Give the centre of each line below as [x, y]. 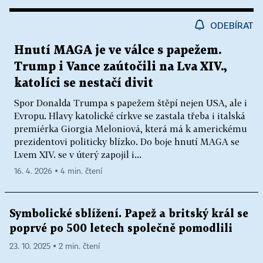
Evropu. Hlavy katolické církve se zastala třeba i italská [130, 116]
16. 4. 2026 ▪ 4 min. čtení [58, 172]
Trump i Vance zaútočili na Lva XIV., [121, 67]
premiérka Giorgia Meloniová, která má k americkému [130, 129]
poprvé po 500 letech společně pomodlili [121, 229]
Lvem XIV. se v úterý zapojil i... [78, 155]
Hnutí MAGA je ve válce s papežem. [118, 51]
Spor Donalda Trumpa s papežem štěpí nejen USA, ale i [131, 103]
